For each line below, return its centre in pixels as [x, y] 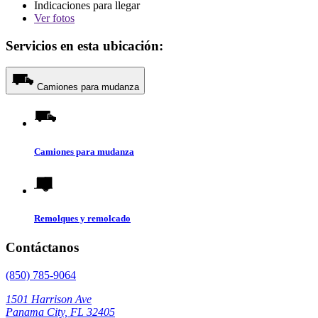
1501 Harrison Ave [49, 299]
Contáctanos [42, 248]
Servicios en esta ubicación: [84, 45]
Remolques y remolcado [82, 218]
